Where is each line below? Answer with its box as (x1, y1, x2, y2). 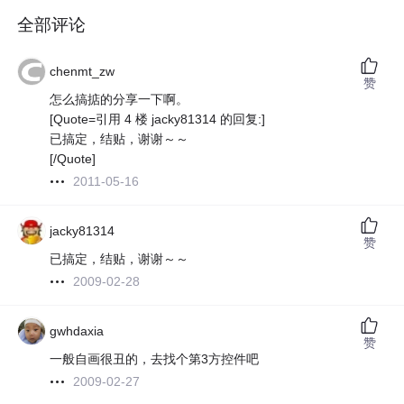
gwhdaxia (50, 324, 105, 339)
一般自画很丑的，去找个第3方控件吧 (50, 352, 260, 367)
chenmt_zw (50, 64, 115, 79)
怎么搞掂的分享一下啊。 (50, 92, 189, 107)
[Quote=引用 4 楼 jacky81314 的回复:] (50, 112, 266, 127)
